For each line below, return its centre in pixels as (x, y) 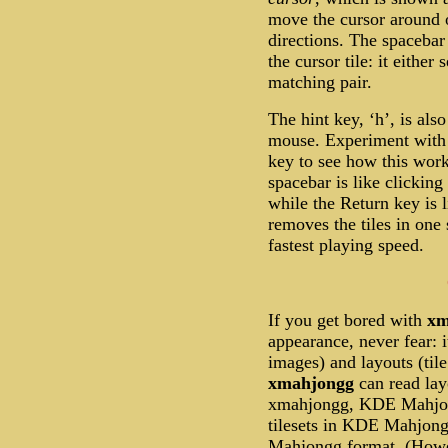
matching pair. (320, 82)
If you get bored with (347, 320)
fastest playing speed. (346, 245)
